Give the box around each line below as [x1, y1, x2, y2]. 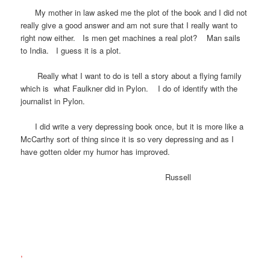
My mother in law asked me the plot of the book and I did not [20, 6, 248, 18]
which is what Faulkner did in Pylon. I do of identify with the [20, 82, 238, 94]
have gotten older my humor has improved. [20, 146, 171, 158]
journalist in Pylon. [20, 95, 88, 107]
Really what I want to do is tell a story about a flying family [20, 69, 242, 81]
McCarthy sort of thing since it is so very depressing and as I [20, 133, 234, 145]
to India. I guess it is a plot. [20, 44, 122, 56]
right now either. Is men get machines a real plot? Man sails [20, 31, 241, 43]
